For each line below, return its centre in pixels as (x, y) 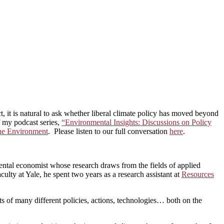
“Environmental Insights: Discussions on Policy (136, 122)
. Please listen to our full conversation (109, 131)
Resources (198, 174)
